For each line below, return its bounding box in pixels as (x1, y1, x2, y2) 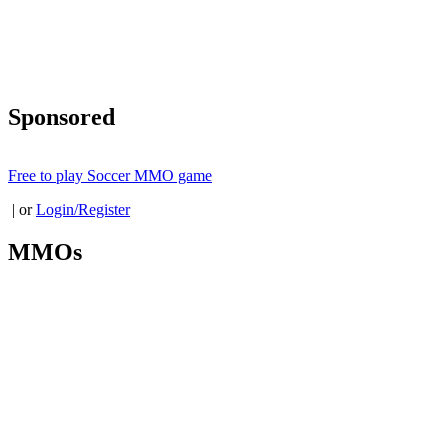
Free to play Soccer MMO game (8, 167, 212, 184)
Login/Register (36, 201, 130, 218)
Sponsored (8, 104, 115, 131)
